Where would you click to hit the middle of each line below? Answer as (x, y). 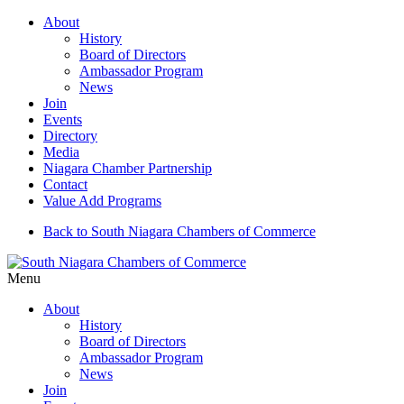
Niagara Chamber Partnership (128, 168)
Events (63, 119)
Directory (70, 136)
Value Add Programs (102, 201)
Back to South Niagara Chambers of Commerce (179, 231)
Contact (65, 184)
